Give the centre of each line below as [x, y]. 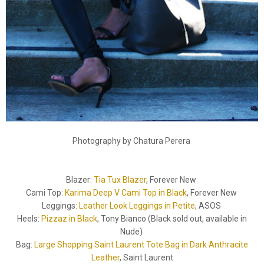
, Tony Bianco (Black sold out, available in [172, 218]
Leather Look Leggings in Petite [137, 205]
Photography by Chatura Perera [132, 141]
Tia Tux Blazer [120, 179]
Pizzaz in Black [69, 218]
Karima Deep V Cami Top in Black [126, 192]
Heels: [29, 218]
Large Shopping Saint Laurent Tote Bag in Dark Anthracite [141, 244]
